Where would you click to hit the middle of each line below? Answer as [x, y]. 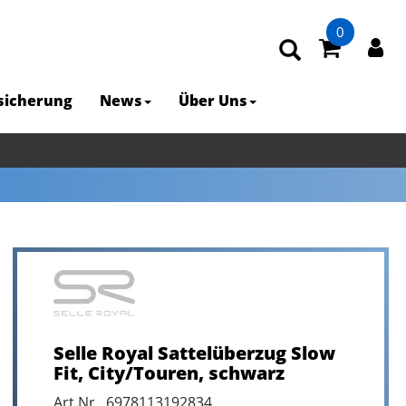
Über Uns [213, 101]
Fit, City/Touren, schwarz [169, 373]
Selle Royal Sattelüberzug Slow [194, 353]
